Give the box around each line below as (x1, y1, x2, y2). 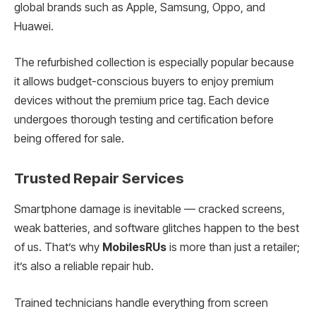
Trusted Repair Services (14, 169, 184, 187)
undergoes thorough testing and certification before (14, 113, 274, 127)
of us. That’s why (14, 241, 102, 255)
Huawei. (14, 19, 54, 33)
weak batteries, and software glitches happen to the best (14, 221, 299, 236)
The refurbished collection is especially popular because (14, 56, 294, 70)
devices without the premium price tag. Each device (14, 94, 269, 108)
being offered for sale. (14, 132, 124, 146)
